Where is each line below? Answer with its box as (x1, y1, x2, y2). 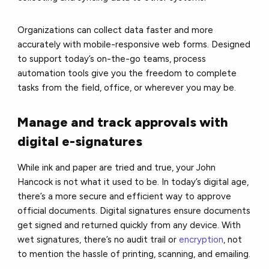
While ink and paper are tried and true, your (17, 162, 195, 174)
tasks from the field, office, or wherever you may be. (17, 82, 237, 94)
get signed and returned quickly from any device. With (17, 220, 241, 231)
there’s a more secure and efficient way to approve (17, 191, 232, 202)
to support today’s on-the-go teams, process (17, 53, 207, 65)
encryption (179, 234, 224, 246)
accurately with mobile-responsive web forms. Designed (17, 39, 251, 50)
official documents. (17, 205, 100, 217)
